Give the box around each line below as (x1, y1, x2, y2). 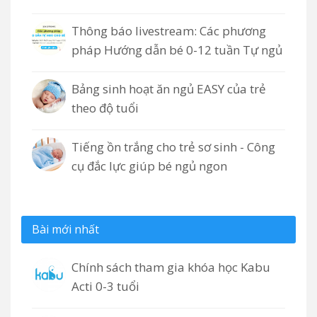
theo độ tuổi (71, 100, 139, 117)
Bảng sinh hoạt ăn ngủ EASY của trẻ (71, 81, 266, 98)
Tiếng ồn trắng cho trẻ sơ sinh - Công (71, 139, 275, 156)
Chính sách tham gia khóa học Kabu (71, 259, 270, 276)
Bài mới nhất (32, 221, 99, 238)
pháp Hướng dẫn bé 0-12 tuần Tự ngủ (71, 42, 282, 59)
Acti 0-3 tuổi (71, 278, 139, 295)
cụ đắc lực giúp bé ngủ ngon (71, 158, 227, 175)
